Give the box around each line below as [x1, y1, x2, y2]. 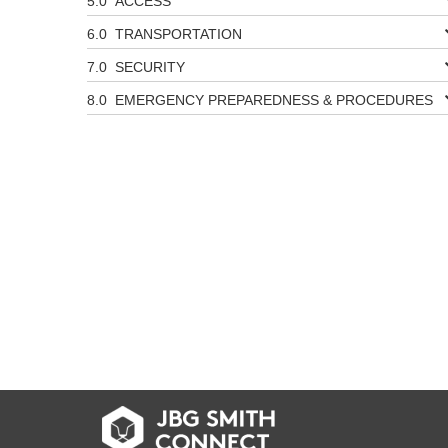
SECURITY [115, 59, 185, 75]
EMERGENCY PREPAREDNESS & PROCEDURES [115, 92, 433, 108]
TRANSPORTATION [115, 26, 242, 42]
